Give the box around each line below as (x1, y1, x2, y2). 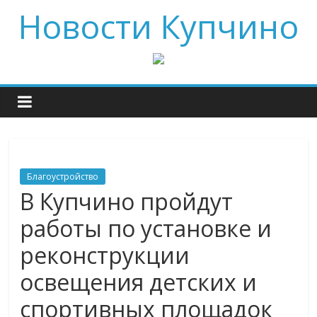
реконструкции (20, 240, 190, 270)
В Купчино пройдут (20, 186, 234, 217)
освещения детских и (20, 267, 258, 297)
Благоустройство (27, 171, 99, 183)
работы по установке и (20, 213, 272, 243)
